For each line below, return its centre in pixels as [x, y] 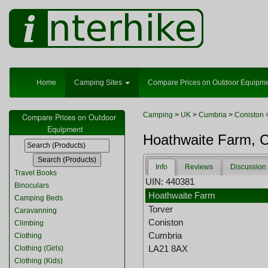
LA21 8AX [168, 249]
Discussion [249, 167]
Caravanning [36, 211]
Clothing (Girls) [39, 248]
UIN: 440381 [170, 182]
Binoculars [32, 185]
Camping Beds [39, 198]
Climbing [29, 223]
